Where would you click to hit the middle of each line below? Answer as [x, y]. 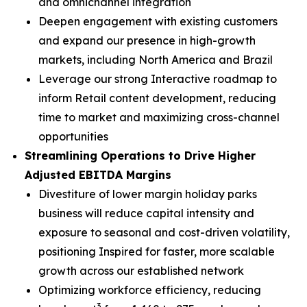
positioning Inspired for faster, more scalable [157, 251]
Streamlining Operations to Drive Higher [140, 156]
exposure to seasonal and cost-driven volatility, [164, 232]
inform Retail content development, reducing [157, 98]
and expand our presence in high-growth [147, 40]
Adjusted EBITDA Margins [98, 175]
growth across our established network [141, 271]
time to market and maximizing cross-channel [159, 117]
